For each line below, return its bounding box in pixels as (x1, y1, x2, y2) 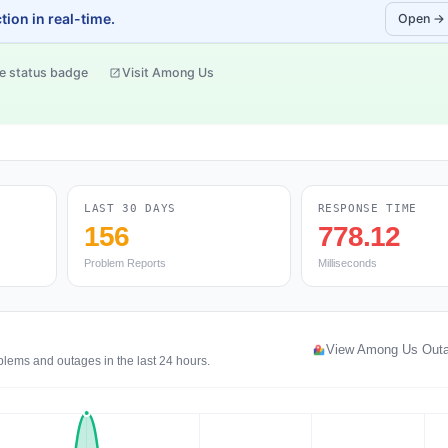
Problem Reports (84, 257, 166, 269)
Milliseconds (317, 257, 377, 269)
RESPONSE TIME (317, 202, 418, 215)
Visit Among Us (122, 65, 214, 80)
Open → (398, 11, 445, 26)
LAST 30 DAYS (84, 202, 176, 215)
